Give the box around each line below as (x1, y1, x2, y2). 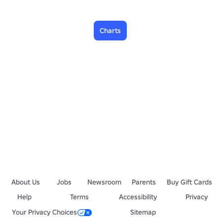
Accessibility (119, 192, 157, 201)
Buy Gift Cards (166, 178, 212, 186)
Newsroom (87, 178, 121, 186)
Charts (100, 26, 121, 35)
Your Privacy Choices (12, 208, 77, 217)
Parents (132, 178, 156, 186)
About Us (11, 178, 40, 186)
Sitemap (130, 208, 156, 217)
